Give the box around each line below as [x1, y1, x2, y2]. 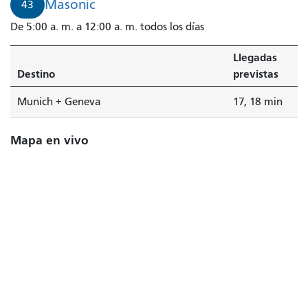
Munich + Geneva [17, 95, 100, 108]
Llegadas [233, 50, 277, 64]
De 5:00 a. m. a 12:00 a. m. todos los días [10, 20, 204, 33]
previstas [233, 67, 278, 80]
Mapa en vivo [10, 133, 89, 148]
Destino [17, 67, 55, 80]
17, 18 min [233, 95, 283, 108]
